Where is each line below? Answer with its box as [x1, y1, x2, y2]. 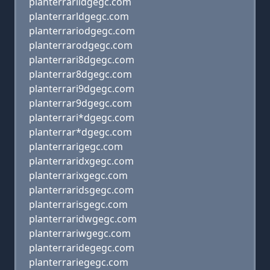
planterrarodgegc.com [29, 39, 133, 52]
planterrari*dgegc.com [29, 111, 134, 124]
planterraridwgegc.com [29, 212, 137, 225]
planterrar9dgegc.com [29, 96, 132, 110]
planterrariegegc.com [29, 256, 128, 269]
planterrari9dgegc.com [29, 82, 134, 95]
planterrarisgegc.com [29, 198, 128, 211]
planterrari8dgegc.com [29, 53, 134, 66]
